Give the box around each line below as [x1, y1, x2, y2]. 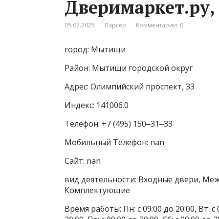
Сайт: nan [65, 155, 101, 166]
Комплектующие [65, 184, 130, 196]
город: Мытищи [65, 44, 126, 55]
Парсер [105, 21, 126, 29]
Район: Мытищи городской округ [65, 62, 193, 73]
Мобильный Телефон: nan [65, 136, 164, 148]
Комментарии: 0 [136, 21, 183, 29]
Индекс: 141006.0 [65, 99, 129, 110]
